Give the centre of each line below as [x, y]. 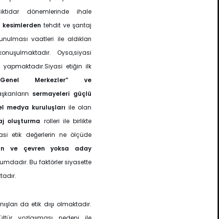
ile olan [79, 107]
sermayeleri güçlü [62, 94]
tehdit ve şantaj [66, 25]
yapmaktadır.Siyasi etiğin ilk [47, 66]
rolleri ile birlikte [66, 121]
